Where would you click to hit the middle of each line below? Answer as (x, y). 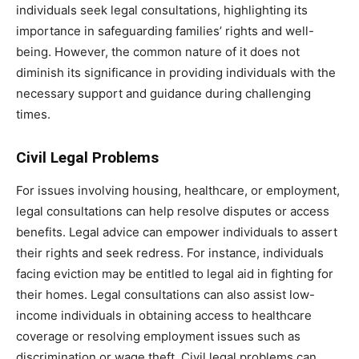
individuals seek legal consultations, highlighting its (162, 10)
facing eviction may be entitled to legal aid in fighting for (175, 273)
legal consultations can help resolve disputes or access (173, 211)
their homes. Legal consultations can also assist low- (165, 294)
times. (33, 114)
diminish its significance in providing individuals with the (176, 72)
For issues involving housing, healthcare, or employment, (178, 190)
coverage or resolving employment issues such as (158, 336)
